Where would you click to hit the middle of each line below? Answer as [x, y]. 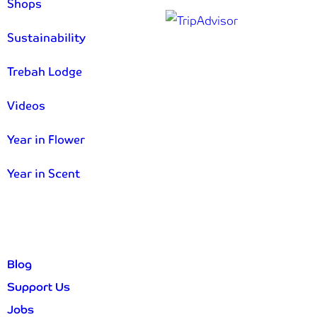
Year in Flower [46, 140]
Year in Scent [44, 174]
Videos [26, 106]
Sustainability [46, 38]
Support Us [39, 287]
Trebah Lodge [45, 72]
